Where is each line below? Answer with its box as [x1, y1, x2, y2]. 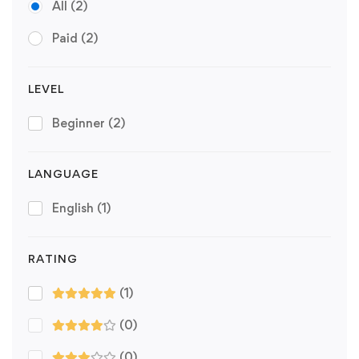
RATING [28, 252, 78, 266]
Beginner [52, 115, 108, 131]
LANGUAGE [28, 167, 99, 181]
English [52, 200, 97, 216]
